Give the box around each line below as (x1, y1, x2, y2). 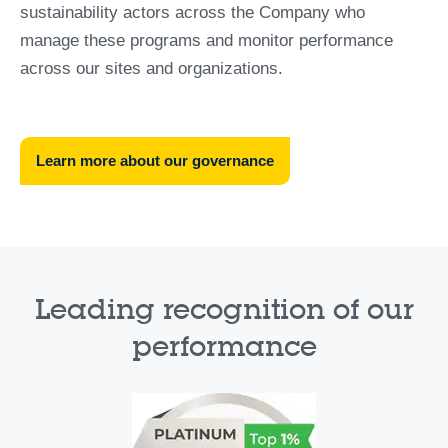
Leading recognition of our (34, 290, 414, 327)
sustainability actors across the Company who (20, 2, 365, 22)
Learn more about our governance (36, 151, 274, 169)
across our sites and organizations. (20, 58, 283, 78)
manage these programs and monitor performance (20, 30, 393, 50)
